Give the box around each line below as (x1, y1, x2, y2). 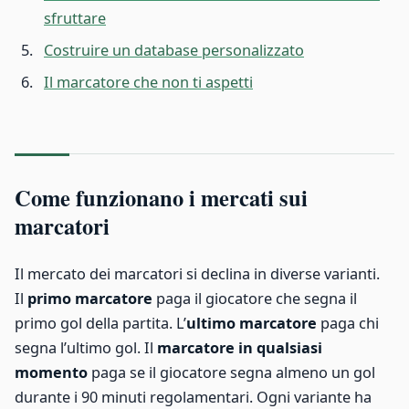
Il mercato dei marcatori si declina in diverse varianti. (15, 264, 380, 285)
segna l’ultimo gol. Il (15, 338, 157, 359)
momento (15, 362, 88, 383)
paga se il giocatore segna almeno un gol (88, 362, 375, 383)
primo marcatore (27, 288, 152, 309)
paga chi (317, 313, 379, 334)
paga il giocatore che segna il (152, 288, 357, 309)
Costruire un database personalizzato (44, 40, 304, 61)
